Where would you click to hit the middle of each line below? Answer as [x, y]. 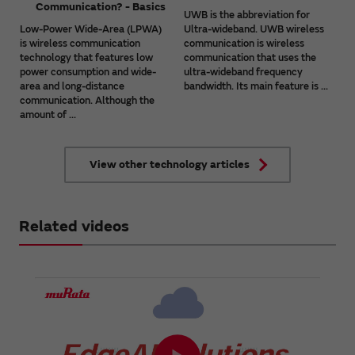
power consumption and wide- [88, 73]
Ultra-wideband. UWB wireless [254, 30]
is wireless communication [80, 44]
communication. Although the [87, 101]
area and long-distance [72, 87]
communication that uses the [250, 58]
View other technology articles [170, 165]
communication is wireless [244, 44]
